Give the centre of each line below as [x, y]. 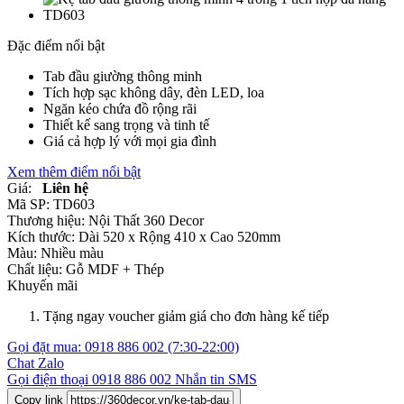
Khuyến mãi [42, 286]
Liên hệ [65, 188]
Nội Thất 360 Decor [146, 221]
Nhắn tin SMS [216, 380]
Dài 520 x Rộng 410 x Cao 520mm [179, 237]
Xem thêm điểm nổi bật [74, 172]
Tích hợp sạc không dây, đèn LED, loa [154, 93]
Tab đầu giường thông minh [123, 77]
